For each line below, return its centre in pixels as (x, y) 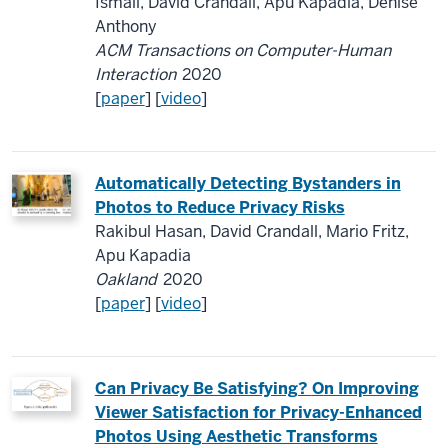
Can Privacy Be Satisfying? (203, 388)
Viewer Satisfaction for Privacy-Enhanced (258, 412)
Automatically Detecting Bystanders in (247, 183)
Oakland (125, 279)
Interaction (135, 74)
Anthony (125, 26)
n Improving (371, 388)
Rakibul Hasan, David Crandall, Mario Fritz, (251, 231)
